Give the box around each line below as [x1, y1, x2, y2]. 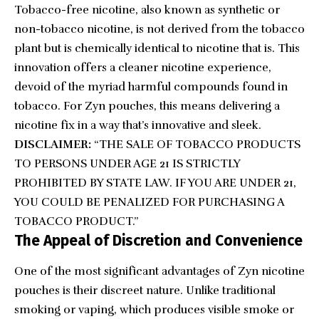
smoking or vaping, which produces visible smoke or [14, 303, 294, 318]
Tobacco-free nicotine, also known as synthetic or [14, 3, 280, 18]
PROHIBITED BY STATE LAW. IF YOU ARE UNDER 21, [14, 176, 296, 191]
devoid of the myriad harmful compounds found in [14, 80, 288, 95]
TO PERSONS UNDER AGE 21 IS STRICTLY [14, 157, 240, 172]
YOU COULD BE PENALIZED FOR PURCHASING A [14, 195, 284, 210]
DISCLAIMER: [14, 137, 91, 152]
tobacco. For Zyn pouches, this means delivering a [14, 99, 280, 114]
